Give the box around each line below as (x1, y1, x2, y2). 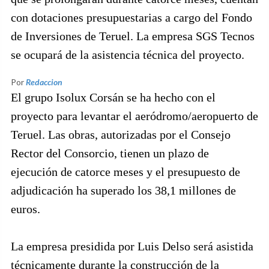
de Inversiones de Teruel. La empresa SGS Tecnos (11, 29, 255, 43)
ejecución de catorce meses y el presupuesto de (11, 165, 240, 178)
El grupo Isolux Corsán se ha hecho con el (11, 91, 216, 104)
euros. (11, 202, 40, 216)
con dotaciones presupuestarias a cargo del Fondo (11, 11, 252, 24)
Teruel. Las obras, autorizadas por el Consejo (11, 128, 231, 141)
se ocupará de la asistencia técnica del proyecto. (11, 48, 244, 61)
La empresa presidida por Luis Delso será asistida (11, 240, 253, 253)
